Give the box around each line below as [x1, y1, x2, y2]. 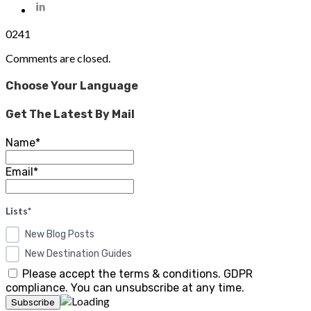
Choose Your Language [6, 79, 138, 93]
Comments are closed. [6, 51, 110, 65]
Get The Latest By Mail [6, 107, 135, 121]
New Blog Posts [25, 228, 94, 241]
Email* [6, 165, 38, 178]
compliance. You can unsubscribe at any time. [6, 280, 244, 294]
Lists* [6, 204, 31, 217]
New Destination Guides [25, 248, 132, 260]
